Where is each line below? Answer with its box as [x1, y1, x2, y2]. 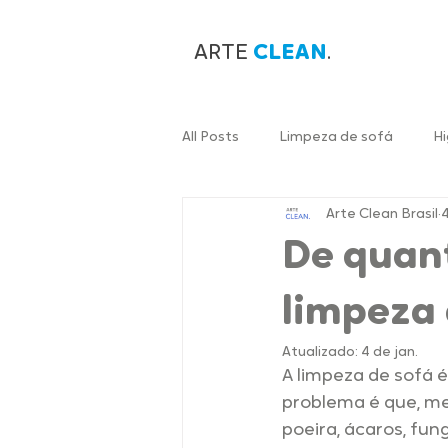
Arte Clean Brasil [326, 206, 438, 222]
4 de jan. [361, 345, 418, 361]
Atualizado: [282, 345, 361, 361]
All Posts [182, 129, 239, 145]
